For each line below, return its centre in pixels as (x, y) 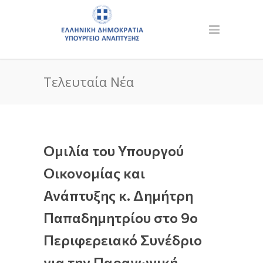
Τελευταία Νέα (89, 82)
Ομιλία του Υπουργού (114, 151)
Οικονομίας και (94, 173)
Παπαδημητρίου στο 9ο (121, 218)
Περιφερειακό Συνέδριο (123, 240)
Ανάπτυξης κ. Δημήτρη (118, 195)
